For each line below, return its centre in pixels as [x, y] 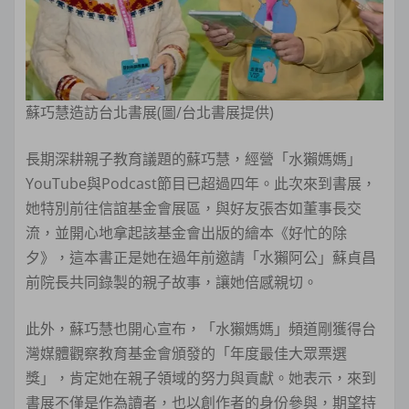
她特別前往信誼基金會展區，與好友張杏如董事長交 [194, 209]
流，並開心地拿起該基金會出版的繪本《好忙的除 [186, 233]
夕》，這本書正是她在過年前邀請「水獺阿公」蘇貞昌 [201, 258]
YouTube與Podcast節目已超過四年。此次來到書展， [201, 184]
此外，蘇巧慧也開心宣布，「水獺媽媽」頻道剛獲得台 [201, 329]
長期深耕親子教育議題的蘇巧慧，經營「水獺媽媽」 [194, 159]
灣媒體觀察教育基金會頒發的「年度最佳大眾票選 [186, 354]
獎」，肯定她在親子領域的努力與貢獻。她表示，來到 [201, 378]
